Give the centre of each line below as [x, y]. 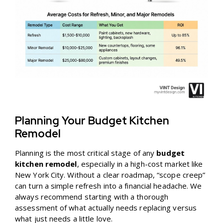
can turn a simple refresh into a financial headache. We [109, 186]
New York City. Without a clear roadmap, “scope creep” [110, 175]
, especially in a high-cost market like [140, 164]
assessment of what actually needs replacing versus [106, 208]
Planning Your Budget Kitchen [92, 121]
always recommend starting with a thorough [92, 197]
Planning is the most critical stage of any [86, 153]
